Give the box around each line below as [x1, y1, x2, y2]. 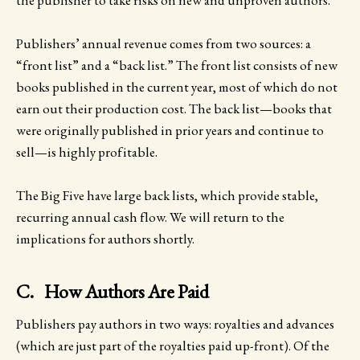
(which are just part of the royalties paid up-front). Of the [16, 336, 329, 354]
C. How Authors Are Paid [16, 279, 209, 305]
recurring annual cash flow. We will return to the [16, 208, 284, 227]
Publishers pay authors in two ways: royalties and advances [16, 314, 334, 333]
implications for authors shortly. [16, 230, 194, 248]
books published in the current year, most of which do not [16, 78, 337, 96]
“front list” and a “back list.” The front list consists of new [16, 56, 337, 75]
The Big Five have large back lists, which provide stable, [16, 186, 318, 205]
